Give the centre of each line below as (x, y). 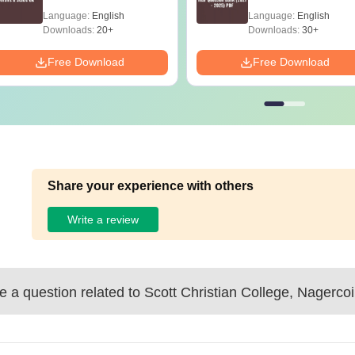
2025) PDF (275, 9)
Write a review (103, 219)
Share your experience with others (151, 186)
